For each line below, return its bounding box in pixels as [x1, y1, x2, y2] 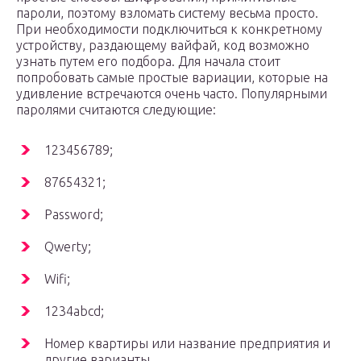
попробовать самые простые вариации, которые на [16, 70, 328, 85]
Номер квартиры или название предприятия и [44, 336, 330, 351]
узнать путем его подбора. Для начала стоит [16, 54, 280, 69]
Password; [44, 207, 103, 222]
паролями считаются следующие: [16, 102, 216, 118]
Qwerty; [44, 239, 91, 255]
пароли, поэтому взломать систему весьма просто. [16, 6, 318, 21]
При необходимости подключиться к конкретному [16, 22, 322, 37]
